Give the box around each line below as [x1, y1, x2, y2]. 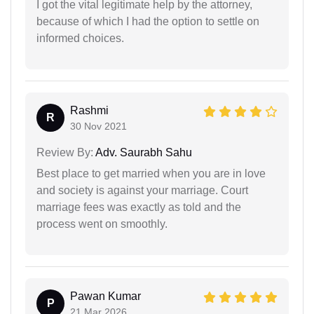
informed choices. [36, 32, 124, 44]
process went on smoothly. [36, 217, 168, 230]
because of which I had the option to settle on [36, 15, 259, 27]
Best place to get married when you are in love [36, 167, 266, 179]
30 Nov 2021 [70, 120, 127, 132]
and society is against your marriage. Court [36, 184, 248, 196]
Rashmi [70, 104, 109, 116]
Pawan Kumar [70, 289, 141, 302]
